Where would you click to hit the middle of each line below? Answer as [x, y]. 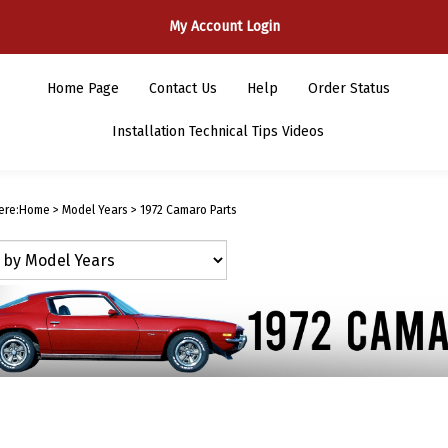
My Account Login [224, 26]
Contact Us [182, 88]
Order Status [348, 88]
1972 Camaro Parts [188, 210]
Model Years [94, 210]
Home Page [82, 88]
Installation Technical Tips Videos [218, 131]
